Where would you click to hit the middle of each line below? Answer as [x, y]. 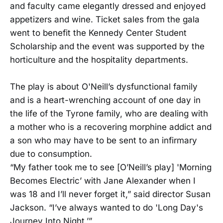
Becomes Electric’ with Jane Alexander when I [103, 181]
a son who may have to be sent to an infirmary [104, 140]
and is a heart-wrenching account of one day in [105, 100]
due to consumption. [51, 154]
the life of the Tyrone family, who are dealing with [109, 113]
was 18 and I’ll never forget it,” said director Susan [110, 194]
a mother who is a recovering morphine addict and [111, 127]
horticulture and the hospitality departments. [99, 59]
